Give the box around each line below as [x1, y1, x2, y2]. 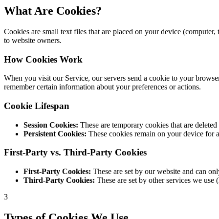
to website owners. [4, 36, 62, 44]
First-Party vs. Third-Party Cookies [4, 147, 147, 158]
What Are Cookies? [4, 4, 102, 17]
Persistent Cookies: [23, 129, 87, 138]
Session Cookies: [23, 120, 78, 129]
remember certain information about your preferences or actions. [4, 83, 201, 91]
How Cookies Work [4, 54, 83, 65]
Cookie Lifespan [4, 100, 69, 111]
